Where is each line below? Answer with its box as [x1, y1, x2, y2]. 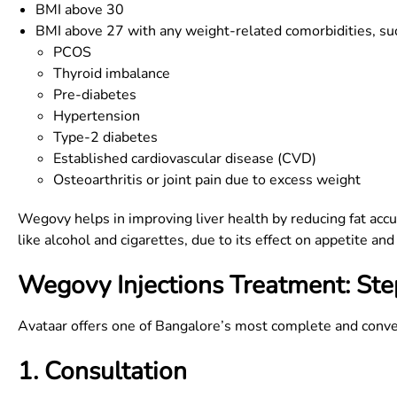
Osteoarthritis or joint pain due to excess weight [53, 170, 361, 190]
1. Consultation [18, 354, 187, 388]
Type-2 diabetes [53, 128, 158, 147]
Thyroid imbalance [53, 64, 170, 83]
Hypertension [53, 106, 140, 126]
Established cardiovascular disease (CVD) [53, 149, 316, 168]
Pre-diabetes [53, 85, 136, 105]
